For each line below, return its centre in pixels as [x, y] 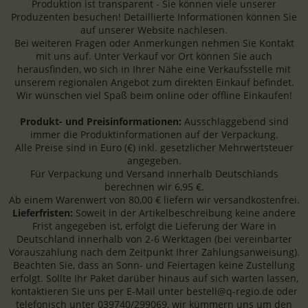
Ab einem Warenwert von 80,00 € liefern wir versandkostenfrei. [154, 200]
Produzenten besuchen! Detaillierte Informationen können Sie [154, 17]
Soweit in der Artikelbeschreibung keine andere [186, 213]
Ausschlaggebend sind [235, 122]
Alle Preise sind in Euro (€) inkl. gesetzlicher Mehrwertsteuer [154, 148]
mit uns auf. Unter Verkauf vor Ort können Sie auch [154, 56]
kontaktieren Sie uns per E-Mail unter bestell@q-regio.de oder [154, 291]
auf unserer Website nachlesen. [154, 30]
